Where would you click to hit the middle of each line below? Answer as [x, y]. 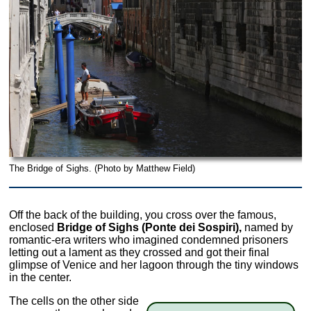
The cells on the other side [74, 301]
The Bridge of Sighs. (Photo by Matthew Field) [102, 169]
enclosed [33, 228]
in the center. [41, 278]
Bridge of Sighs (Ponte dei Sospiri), [150, 228]
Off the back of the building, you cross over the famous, [143, 215]
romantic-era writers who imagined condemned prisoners [149, 240]
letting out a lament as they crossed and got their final [140, 253]
